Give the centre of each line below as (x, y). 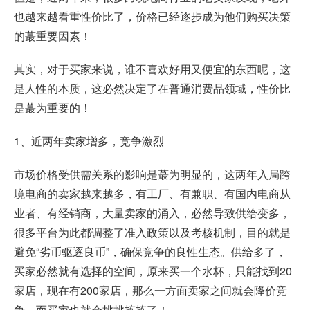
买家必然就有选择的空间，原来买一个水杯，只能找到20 (153, 271)
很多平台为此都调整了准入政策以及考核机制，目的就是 (152, 232)
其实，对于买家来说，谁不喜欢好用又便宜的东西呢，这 (152, 69)
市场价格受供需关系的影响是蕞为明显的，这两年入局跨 (152, 174)
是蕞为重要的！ (53, 107)
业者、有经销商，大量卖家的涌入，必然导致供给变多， (152, 212)
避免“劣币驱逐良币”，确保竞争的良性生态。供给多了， (150, 251)
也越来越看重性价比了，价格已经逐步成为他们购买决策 (152, 16)
